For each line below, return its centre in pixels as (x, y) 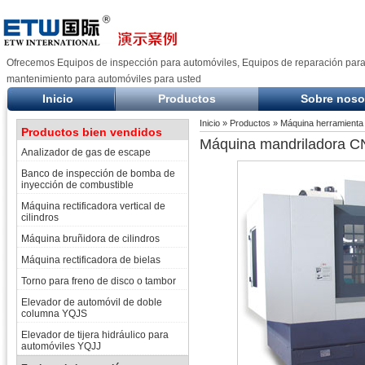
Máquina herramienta (322, 123)
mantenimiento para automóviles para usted (104, 79)
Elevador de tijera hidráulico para (95, 335)
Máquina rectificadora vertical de (93, 206)
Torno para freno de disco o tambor (99, 281)
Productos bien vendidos (92, 132)
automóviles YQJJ (61, 346)
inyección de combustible (77, 185)
